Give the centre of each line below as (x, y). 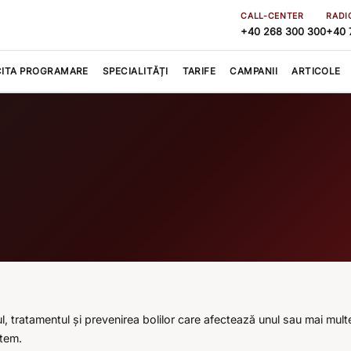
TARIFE (199, 71)
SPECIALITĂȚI (135, 71)
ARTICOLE (316, 71)
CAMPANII (254, 71)
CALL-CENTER (272, 16)
